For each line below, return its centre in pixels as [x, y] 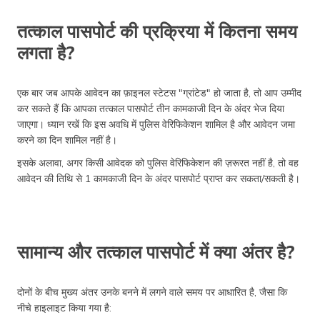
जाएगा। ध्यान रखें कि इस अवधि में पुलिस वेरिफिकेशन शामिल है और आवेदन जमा [156, 124]
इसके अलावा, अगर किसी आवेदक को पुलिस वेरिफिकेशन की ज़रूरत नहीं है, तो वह [158, 162]
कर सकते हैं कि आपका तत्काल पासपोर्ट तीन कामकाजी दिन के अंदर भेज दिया [151, 108]
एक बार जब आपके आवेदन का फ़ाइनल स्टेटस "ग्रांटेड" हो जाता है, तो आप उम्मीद [159, 92]
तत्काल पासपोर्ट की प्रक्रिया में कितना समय [157, 31]
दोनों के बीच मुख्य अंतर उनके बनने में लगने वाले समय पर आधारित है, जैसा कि [152, 292]
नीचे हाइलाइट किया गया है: [64, 307]
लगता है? [46, 52]
